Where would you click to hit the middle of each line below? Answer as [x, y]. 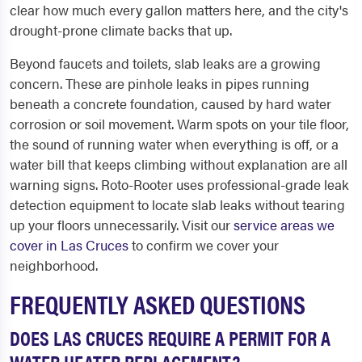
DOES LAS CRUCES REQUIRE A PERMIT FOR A [170, 337]
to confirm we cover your [204, 245]
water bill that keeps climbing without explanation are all [179, 164]
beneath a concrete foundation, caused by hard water [170, 103]
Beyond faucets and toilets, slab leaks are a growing [165, 63]
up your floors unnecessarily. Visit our [122, 225]
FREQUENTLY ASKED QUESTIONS [158, 303]
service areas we [284, 225]
